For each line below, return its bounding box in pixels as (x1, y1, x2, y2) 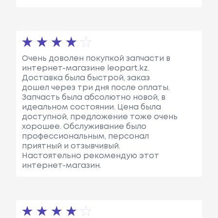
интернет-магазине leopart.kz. (21, 64, 149, 72)
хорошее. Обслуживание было (21, 123, 146, 130)
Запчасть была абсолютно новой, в (21, 93, 165, 101)
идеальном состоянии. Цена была (21, 103, 161, 111)
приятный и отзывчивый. (21, 142, 120, 150)
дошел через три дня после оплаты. (21, 84, 170, 91)
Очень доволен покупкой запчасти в (21, 54, 170, 62)
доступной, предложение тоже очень (21, 113, 178, 121)
